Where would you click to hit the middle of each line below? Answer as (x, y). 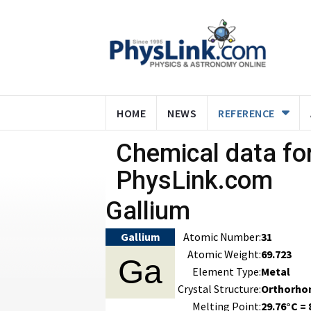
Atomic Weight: (224, 254)
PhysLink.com (194, 180)
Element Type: (227, 271)
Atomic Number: (222, 237)
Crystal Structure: (219, 289)
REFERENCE (246, 113)
